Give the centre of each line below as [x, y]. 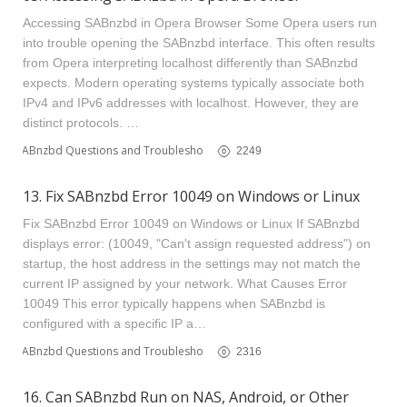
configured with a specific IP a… [114, 323]
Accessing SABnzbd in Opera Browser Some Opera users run [200, 23]
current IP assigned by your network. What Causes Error [185, 283]
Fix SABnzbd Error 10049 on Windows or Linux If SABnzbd [191, 223]
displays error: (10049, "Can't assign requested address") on [197, 243]
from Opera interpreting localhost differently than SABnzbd [190, 63]
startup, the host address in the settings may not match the [192, 263]
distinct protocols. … [81, 123]
